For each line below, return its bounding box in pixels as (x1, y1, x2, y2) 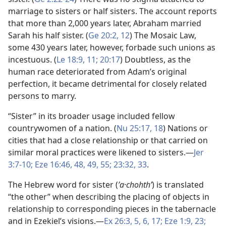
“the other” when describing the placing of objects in (8, 191, 209, 202)
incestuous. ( (8, 54, 56, 65)
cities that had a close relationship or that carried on (8, 135, 208, 146)
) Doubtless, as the (120, 54, 191, 65)
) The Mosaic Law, (130, 30, 196, 41)
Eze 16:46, (33, 159, 72, 170)
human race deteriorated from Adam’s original (8, 66, 187, 77)
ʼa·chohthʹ (118, 179, 152, 190)
